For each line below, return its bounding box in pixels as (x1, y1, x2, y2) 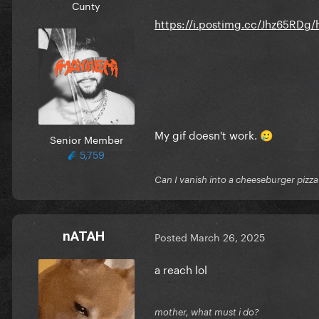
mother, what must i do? (155, 305, 259, 318)
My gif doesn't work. (155, 125, 260, 142)
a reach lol (155, 259, 207, 277)
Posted (155, 229, 190, 245)
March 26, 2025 (190, 229, 265, 245)
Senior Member (49, 130, 123, 147)
